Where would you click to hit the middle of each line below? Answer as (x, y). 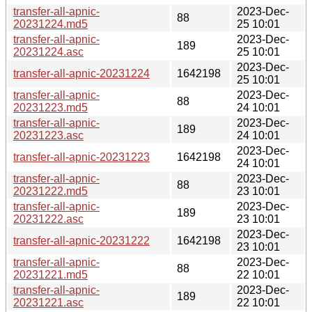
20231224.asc (48, 52)
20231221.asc (48, 302)
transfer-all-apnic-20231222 (81, 240)
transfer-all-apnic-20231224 (81, 73)
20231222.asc (48, 219)
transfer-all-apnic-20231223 (81, 157)
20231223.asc (48, 135)
